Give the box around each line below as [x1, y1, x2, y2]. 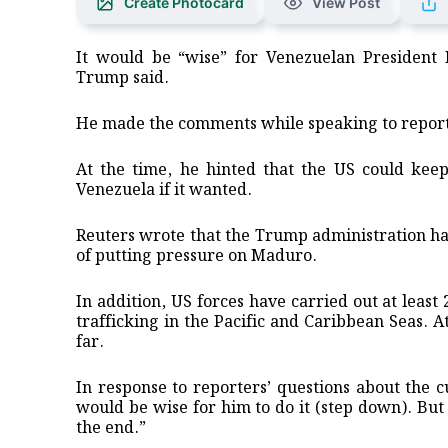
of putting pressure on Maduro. [76, 243, 317, 269]
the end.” [76, 415, 146, 441]
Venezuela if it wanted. [76, 177, 252, 203]
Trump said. [76, 65, 169, 91]
